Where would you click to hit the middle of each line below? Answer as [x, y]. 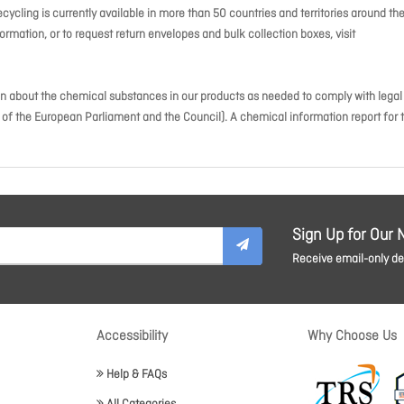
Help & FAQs [137, 375]
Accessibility [132, 336]
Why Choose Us [352, 336]
